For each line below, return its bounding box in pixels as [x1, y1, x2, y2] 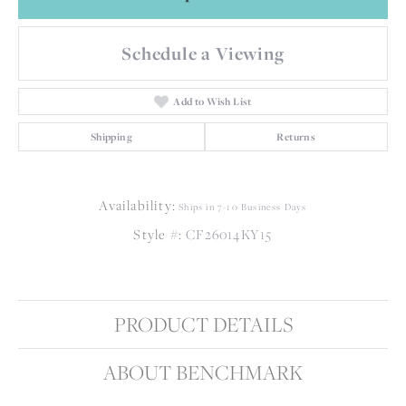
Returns [276, 129, 316, 144]
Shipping [90, 129, 132, 144]
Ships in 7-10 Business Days [179, 199, 307, 213]
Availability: [99, 195, 176, 215]
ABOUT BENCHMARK [103, 357, 303, 387]
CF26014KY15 [186, 224, 273, 244]
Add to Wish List [173, 93, 252, 109]
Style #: [133, 224, 183, 244]
